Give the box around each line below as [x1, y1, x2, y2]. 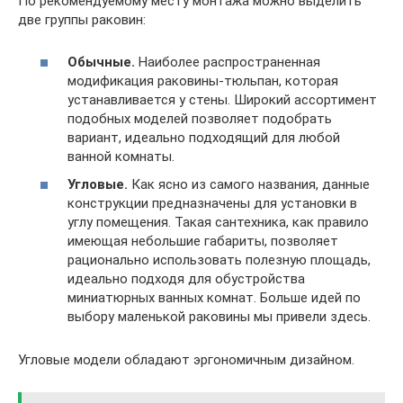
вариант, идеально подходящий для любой [67, 129, 340, 146]
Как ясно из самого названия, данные [128, 176, 370, 193]
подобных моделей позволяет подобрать [67, 110, 332, 127]
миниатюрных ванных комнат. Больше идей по [67, 290, 361, 306]
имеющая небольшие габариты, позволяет [67, 233, 338, 249]
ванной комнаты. [67, 148, 175, 165]
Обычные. [67, 53, 135, 70]
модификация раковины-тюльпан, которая [67, 72, 338, 89]
